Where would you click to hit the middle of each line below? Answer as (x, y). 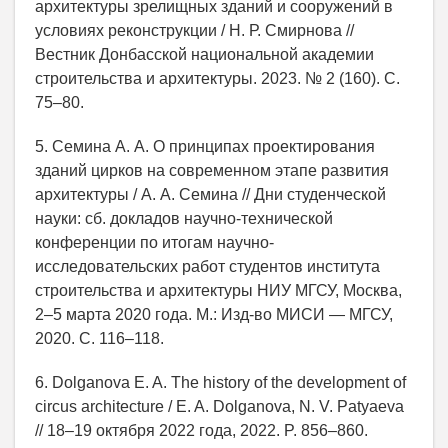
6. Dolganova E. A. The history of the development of (220, 383)
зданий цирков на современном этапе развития (212, 171)
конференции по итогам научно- (154, 243)
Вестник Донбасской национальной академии (204, 55)
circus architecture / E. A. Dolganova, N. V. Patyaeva (219, 407)
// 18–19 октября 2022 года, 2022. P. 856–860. (201, 431)
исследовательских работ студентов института (207, 267)
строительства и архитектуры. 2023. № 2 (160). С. (217, 79)
